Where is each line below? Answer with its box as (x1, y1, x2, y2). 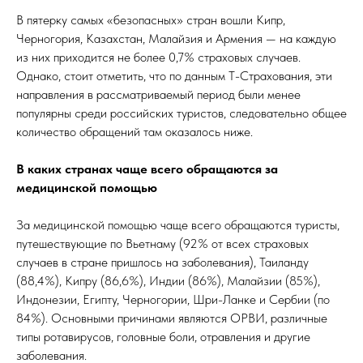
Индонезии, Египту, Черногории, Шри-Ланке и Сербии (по (16, 292, 330, 307)
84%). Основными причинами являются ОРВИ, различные (16, 310, 327, 326)
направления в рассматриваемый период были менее (16, 87, 301, 102)
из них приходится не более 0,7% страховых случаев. (16, 49, 301, 65)
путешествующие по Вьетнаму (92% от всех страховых (16, 236, 309, 251)
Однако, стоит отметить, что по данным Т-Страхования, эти (16, 68, 332, 83)
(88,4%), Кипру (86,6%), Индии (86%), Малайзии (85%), (16, 273, 320, 288)
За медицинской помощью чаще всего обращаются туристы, (16, 217, 340, 233)
